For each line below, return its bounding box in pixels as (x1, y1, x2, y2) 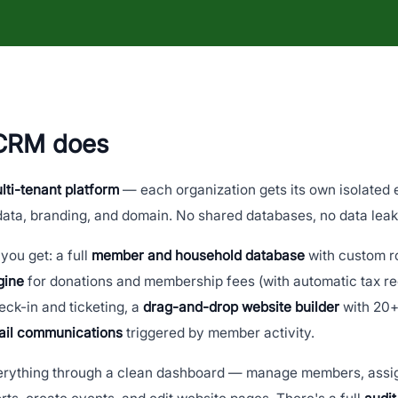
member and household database (92, 247, 305, 265)
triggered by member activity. (123, 324, 314, 342)
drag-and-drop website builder (143, 298, 339, 316)
